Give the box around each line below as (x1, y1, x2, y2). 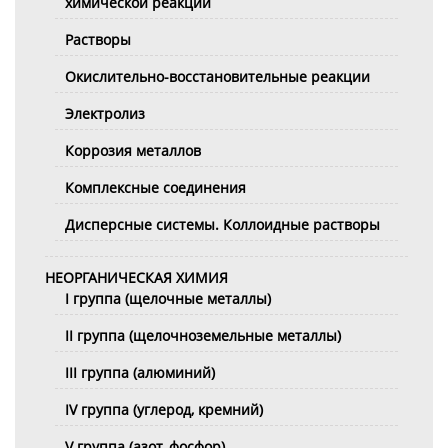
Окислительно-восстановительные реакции (65, 67, 370, 87)
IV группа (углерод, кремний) (65, 400, 263, 420)
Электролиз (65, 104, 145, 124)
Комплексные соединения (65, 178, 246, 198)
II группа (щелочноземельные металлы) (65, 326, 341, 346)
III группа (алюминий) (65, 363, 215, 383)
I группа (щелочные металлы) (65, 289, 271, 309)
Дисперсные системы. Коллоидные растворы (65, 215, 380, 235)
